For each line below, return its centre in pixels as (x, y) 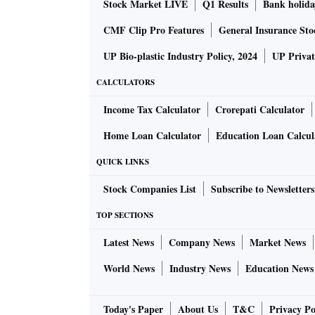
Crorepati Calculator (260, 110)
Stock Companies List (150, 189)
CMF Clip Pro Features (154, 30)
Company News (202, 243)
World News (129, 269)
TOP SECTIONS (125, 216)
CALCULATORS (126, 83)
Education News (279, 269)
